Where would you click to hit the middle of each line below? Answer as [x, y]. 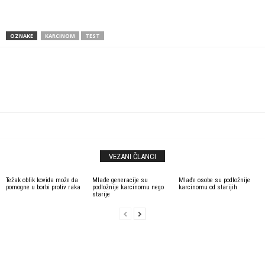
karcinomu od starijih [208, 187]
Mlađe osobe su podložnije [214, 180]
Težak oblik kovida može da [42, 180]
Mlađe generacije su [120, 180]
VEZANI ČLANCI [132, 156]
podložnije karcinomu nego [128, 187]
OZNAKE [22, 36]
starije [101, 194]
